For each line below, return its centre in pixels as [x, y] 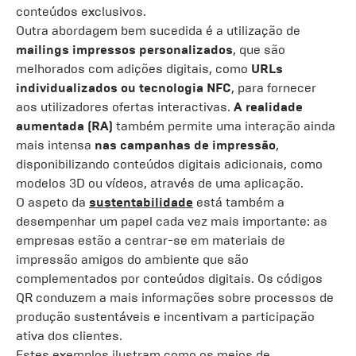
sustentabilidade [141, 202]
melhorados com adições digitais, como [133, 69]
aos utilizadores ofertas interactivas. [125, 107]
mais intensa [55, 145]
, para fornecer [274, 88]
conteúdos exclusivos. [81, 12]
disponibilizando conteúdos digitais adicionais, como [169, 164]
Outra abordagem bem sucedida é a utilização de [158, 31]
